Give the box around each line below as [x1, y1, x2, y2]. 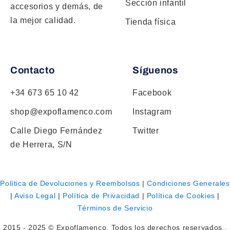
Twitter [132, 126, 159, 136]
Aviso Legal [14, 191, 56, 200]
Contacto [10, 65, 55, 75]
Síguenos [132, 65, 178, 75]
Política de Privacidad [63, 191, 140, 200]
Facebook [132, 88, 172, 98]
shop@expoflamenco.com [10, 107, 112, 117]
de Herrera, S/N [10, 140, 72, 149]
